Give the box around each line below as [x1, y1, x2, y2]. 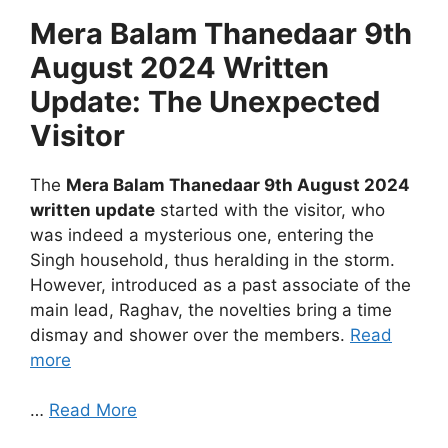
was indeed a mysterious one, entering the [30, 224, 374, 245]
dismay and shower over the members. [30, 324, 350, 345]
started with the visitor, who [155, 199, 385, 220]
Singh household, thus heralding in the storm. [30, 249, 395, 270]
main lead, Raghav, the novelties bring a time [30, 299, 392, 320]
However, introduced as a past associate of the [30, 274, 411, 295]
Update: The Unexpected [30, 83, 380, 119]
